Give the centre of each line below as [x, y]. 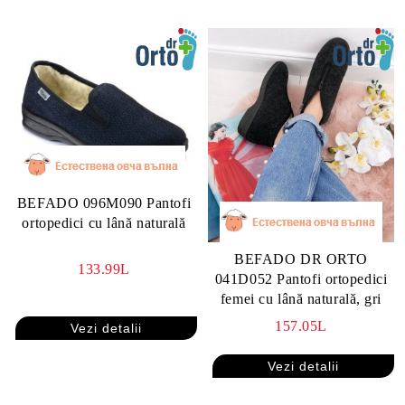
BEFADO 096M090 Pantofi [104, 203]
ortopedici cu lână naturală [104, 223]
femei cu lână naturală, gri [301, 298]
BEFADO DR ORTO [301, 259]
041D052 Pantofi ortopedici [301, 278]
